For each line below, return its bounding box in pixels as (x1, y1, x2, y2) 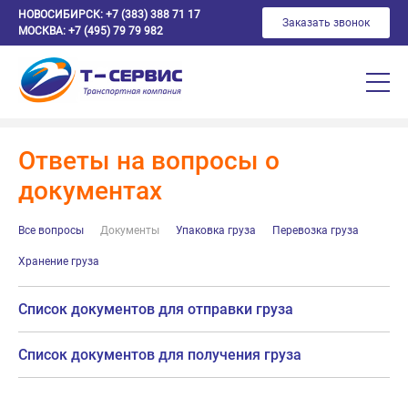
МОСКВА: (18, 25, 66, 37)
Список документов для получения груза (18, 346, 301, 363)
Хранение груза (18, 255, 99, 268)
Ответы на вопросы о (18, 146, 280, 176)
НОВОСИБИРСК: (18, 8, 103, 21)
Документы (100, 224, 159, 237)
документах (18, 176, 162, 206)
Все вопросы (18, 224, 84, 237)
